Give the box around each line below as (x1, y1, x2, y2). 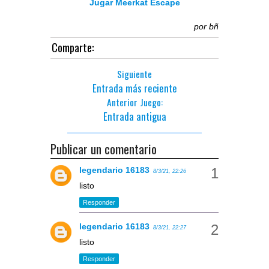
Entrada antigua (103, 108, 166, 124)
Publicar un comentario (50, 139, 157, 158)
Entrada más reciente (92, 80, 177, 95)
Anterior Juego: (106, 95, 163, 109)
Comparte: (52, 38, 94, 55)
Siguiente (117, 67, 152, 80)
